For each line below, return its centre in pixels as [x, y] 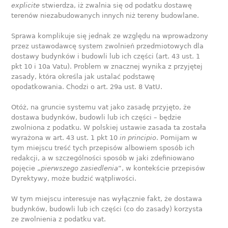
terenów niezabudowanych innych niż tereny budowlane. [105, 15]
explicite [27, 5]
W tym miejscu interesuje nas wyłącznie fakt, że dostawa [107, 198]
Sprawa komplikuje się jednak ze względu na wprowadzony [110, 36]
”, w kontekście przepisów [162, 168]
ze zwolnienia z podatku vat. [59, 219]
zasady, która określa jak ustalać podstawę [83, 76]
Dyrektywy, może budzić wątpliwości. [74, 178]
